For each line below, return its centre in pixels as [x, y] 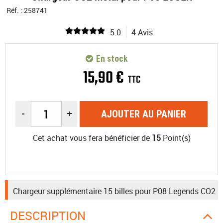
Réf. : [15, 10]
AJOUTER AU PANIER [143, 114]
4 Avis [142, 32]
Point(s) [175, 138]
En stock [111, 59]
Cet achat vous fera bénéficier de [92, 138]
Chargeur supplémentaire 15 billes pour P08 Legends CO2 [114, 191]
